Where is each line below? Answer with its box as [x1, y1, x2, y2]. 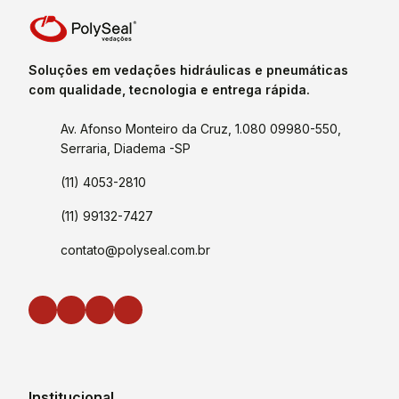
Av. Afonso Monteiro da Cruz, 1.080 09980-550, [61, 121, 341, 136]
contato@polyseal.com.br [61, 242, 210, 257]
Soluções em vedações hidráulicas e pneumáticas [28, 62, 348, 77]
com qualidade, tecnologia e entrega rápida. [28, 82, 310, 97]
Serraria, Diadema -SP [61, 141, 191, 156]
